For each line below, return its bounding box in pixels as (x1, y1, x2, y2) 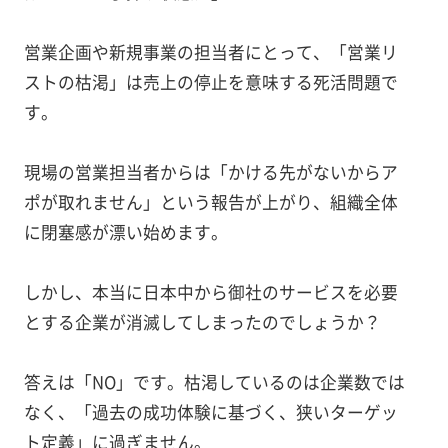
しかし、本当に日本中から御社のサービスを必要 (23, 279, 398, 304)
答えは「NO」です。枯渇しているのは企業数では (23, 369, 405, 394)
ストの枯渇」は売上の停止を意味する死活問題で (23, 69, 398, 94)
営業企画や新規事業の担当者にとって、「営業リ (23, 39, 398, 64)
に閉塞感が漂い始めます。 (23, 219, 228, 244)
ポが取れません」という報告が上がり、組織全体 (23, 189, 398, 214)
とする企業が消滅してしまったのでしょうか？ (23, 309, 381, 334)
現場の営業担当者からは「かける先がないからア (23, 159, 398, 184)
